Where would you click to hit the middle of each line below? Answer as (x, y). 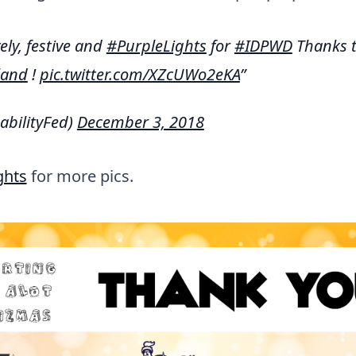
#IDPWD (263, 45)
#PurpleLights (156, 45)
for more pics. (80, 176)
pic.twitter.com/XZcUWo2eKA (139, 74)
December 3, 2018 (140, 122)
